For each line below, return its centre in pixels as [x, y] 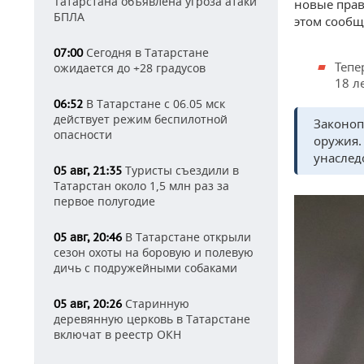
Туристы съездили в [180, 170]
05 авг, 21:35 [88, 171]
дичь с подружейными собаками [145, 268]
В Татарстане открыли [186, 237]
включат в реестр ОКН [117, 334]
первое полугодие [104, 201]
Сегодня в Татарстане [146, 52]
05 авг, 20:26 [88, 304]
